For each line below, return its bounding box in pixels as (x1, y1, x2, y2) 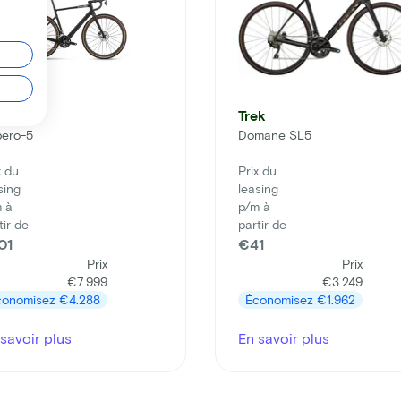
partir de (238, 217, 286, 233)
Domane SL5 (238, 127, 311, 143)
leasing (238, 181, 278, 197)
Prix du (238, 163, 277, 179)
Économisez (245, 292, 317, 308)
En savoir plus (238, 329, 329, 347)
